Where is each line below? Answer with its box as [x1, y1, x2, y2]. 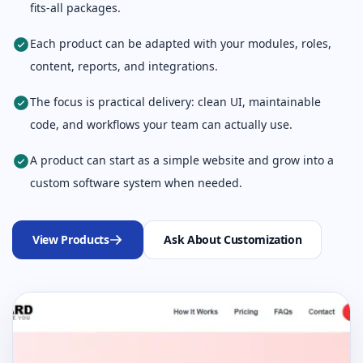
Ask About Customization [164, 231, 302, 247]
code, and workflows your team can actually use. [30, 116, 293, 132]
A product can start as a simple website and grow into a [30, 152, 334, 168]
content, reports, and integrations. [30, 58, 218, 74]
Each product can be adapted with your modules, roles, [30, 35, 331, 51]
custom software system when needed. [30, 174, 242, 190]
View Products [32, 231, 109, 247]
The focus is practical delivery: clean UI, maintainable [30, 93, 321, 109]
